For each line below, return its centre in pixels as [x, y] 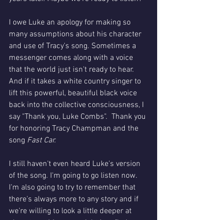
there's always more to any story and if [75, 199]
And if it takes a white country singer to [76, 81]
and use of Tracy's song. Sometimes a [73, 46]
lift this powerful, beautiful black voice [74, 93]
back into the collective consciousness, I [77, 105]
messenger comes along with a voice [72, 58]
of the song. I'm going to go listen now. [74, 176]
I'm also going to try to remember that [73, 187]
